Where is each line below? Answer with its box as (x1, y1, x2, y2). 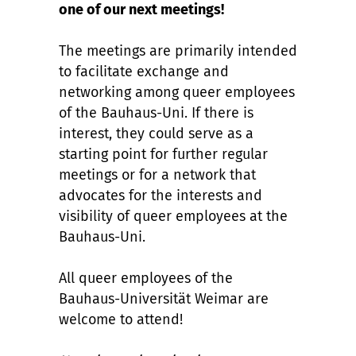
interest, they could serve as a (59, 125, 253, 142)
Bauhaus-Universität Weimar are (59, 290, 269, 308)
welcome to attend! (59, 311, 183, 328)
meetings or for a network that (59, 166, 256, 184)
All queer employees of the (59, 269, 233, 287)
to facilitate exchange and (59, 63, 229, 80)
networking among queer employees (59, 83, 295, 101)
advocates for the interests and (59, 187, 262, 204)
